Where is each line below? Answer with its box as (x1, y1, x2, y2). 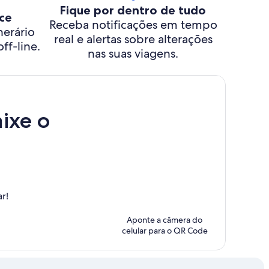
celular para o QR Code (121, 225, 208, 236)
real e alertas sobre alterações (53, 31, 213, 47)
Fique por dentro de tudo (60, 3, 206, 17)
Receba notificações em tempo (49, 17, 217, 32)
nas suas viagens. (88, 46, 178, 61)
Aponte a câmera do (127, 214, 202, 225)
